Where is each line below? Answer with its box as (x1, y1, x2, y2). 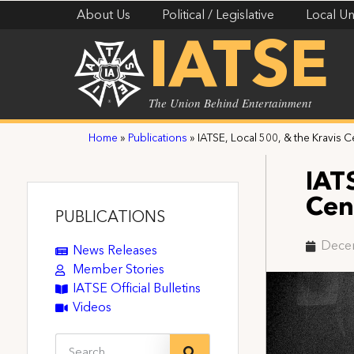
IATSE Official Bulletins (73, 282, 201, 296)
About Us (77, 9, 131, 22)
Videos (73, 301, 112, 314)
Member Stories (73, 263, 165, 277)
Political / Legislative (162, 9, 275, 22)
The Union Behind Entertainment (149, 95, 312, 111)
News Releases (73, 244, 158, 258)
